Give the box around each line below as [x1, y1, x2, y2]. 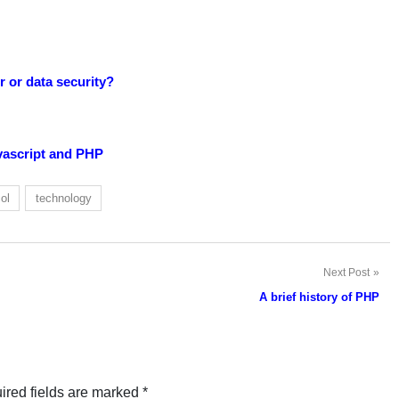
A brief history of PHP [258, 290, 379, 305]
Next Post [322, 266, 370, 280]
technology [35, 191, 92, 206]
